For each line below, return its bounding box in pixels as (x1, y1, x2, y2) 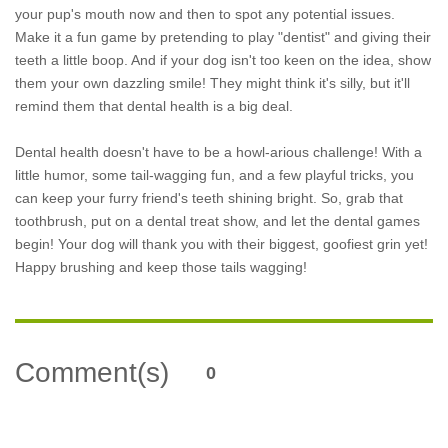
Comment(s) (15, 357, 169, 388)
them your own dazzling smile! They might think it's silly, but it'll (15, 75, 410, 91)
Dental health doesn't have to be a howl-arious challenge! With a (15, 144, 422, 160)
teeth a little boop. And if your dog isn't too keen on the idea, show (15, 52, 431, 68)
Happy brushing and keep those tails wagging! (15, 259, 307, 275)
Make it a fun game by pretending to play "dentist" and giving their (15, 29, 431, 45)
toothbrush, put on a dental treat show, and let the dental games (15, 213, 420, 229)
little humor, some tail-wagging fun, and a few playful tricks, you (15, 167, 414, 183)
